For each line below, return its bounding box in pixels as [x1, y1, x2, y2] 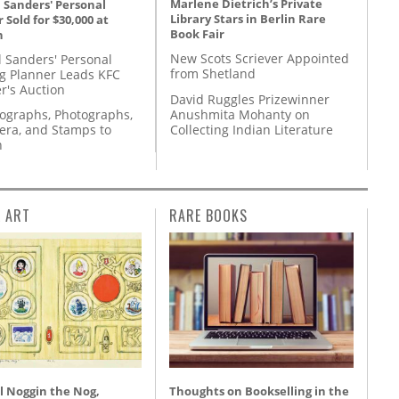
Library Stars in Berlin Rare [170, 11, 326, 28]
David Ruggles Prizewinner [170, 90, 330, 108]
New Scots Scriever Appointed [170, 50, 349, 68]
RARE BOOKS [169, 205, 248, 227]
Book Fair [170, 26, 224, 43]
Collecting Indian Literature [170, 120, 333, 138]
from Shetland [170, 65, 256, 83]
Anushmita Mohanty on [170, 105, 310, 123]
